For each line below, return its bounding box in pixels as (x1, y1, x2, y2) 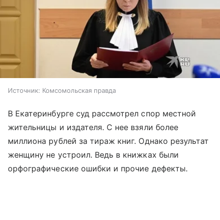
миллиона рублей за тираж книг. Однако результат (8, 136, 209, 146)
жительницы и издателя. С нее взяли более (8, 122, 178, 133)
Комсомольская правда (42, 86, 116, 95)
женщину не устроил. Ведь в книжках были (8, 150, 179, 160)
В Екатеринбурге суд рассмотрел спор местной (8, 109, 196, 119)
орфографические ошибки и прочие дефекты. (8, 164, 188, 174)
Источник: (8, 86, 40, 95)
